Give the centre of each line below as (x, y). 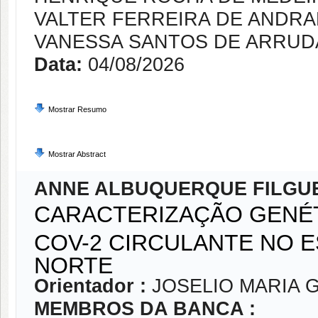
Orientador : (93, 286)
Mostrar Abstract (77, 154)
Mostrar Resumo (77, 109)
